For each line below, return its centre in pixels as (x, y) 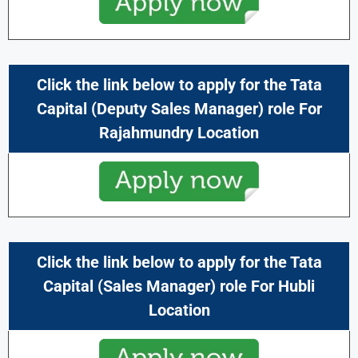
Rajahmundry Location (179, 132)
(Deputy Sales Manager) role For (206, 108)
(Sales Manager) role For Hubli (206, 286)
